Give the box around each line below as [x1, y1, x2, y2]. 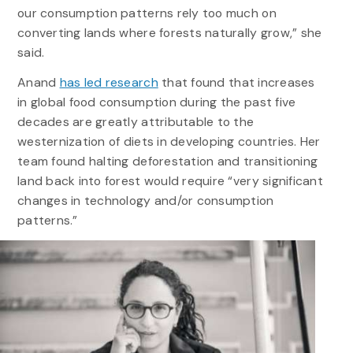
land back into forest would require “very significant [17, 172, 323, 189]
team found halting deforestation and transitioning [17, 152, 318, 169]
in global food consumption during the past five [17, 93, 296, 110]
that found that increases [158, 73, 315, 91]
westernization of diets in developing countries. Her [17, 132, 321, 150]
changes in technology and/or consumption [17, 191, 274, 209]
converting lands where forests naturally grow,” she [17, 24, 322, 41]
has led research [59, 73, 158, 91]
